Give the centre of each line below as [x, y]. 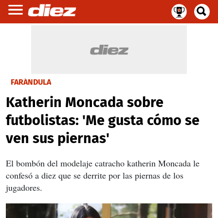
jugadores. [24, 187]
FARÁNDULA [31, 82]
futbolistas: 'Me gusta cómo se [103, 120]
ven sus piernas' [58, 138]
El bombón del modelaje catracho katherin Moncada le [103, 163]
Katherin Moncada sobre [85, 102]
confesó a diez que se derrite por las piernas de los [95, 175]
